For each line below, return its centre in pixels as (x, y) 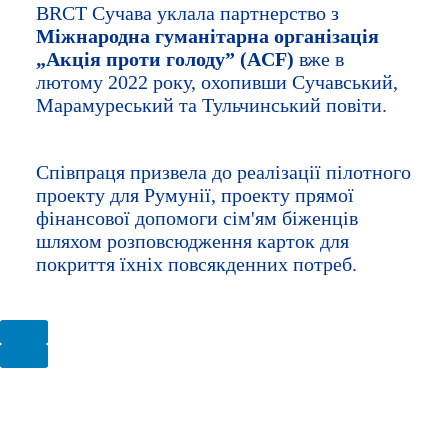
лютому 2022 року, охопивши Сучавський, (217, 82)
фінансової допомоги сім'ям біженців (197, 218)
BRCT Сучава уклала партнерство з (187, 13)
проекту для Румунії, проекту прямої (195, 195)
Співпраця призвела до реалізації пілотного (223, 172)
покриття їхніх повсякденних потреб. (196, 264)
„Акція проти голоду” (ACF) (165, 59)
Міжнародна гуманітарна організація (207, 36)
